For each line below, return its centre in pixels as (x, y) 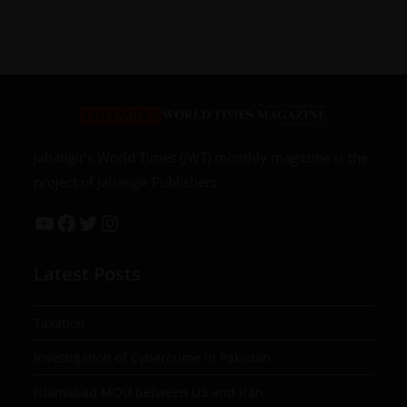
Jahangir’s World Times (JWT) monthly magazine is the (201, 157)
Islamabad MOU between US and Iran (149, 392)
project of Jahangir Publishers (126, 181)
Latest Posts (88, 273)
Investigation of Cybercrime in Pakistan (153, 357)
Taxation (60, 323)
